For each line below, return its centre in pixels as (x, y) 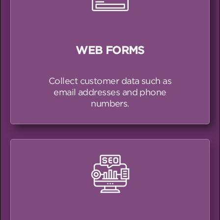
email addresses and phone (110, 92)
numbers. (110, 103)
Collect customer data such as (110, 81)
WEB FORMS (110, 50)
